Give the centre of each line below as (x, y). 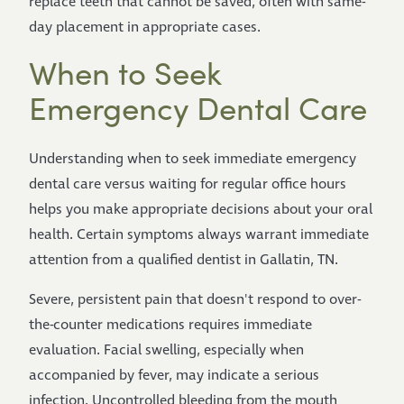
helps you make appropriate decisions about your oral (201, 210)
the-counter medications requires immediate (170, 325)
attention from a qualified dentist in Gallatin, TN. (184, 260)
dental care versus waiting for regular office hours (188, 184)
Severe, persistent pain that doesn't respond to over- (195, 300)
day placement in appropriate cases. (145, 28)
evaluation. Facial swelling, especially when (166, 350)
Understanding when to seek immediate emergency (193, 159)
